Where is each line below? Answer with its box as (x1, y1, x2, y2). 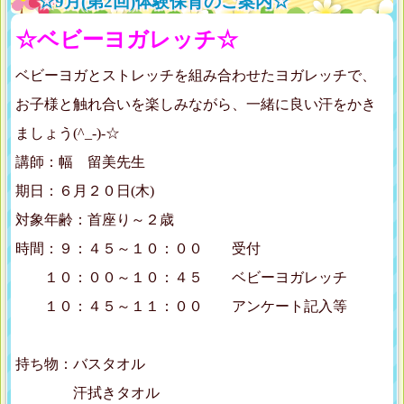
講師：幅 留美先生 (15, 154, 145, 170)
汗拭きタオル (15, 385, 160, 401)
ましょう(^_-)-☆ (15, 125, 120, 142)
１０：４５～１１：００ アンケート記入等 (15, 298, 347, 315)
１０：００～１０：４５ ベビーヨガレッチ (15, 270, 347, 286)
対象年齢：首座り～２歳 (15, 212, 174, 228)
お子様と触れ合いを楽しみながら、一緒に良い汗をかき (15, 96, 376, 113)
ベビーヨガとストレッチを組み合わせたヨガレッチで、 (15, 68, 376, 84)
